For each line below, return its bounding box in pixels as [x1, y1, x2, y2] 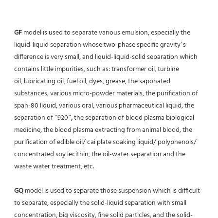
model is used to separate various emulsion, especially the [22, 27, 190, 38]
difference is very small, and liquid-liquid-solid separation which [14, 51, 198, 63]
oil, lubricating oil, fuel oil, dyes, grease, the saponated [14, 75, 170, 87]
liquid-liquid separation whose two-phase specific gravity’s [14, 39, 186, 51]
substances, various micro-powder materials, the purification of [14, 88, 198, 99]
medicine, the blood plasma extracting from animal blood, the [14, 124, 192, 136]
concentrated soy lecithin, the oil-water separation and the [14, 148, 185, 160]
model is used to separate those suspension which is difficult [23, 185, 200, 197]
